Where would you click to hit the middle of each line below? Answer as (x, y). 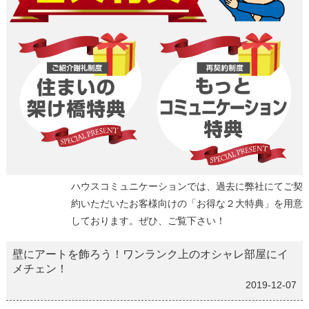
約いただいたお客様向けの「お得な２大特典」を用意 (187, 204)
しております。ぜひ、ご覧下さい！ (149, 221)
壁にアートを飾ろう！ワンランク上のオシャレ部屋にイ (150, 254)
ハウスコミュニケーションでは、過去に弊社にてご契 (187, 187)
